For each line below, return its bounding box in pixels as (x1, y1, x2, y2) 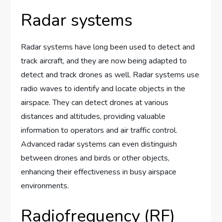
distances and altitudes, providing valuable (21, 111, 166, 122)
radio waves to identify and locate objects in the (21, 83, 186, 95)
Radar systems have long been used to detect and (21, 42, 195, 53)
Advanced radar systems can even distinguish (21, 139, 177, 150)
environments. (21, 180, 69, 192)
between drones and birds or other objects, (21, 153, 170, 164)
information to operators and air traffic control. (21, 125, 178, 136)
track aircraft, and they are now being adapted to (21, 55, 187, 67)
